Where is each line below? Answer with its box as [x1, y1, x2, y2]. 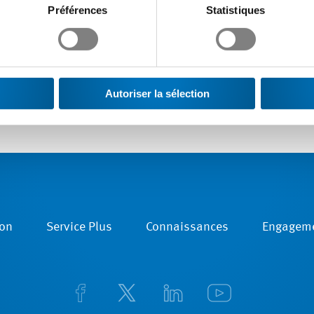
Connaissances [146, 221, 228, 233]
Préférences [48, 4, 108, 16]
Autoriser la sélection [104, 87, 210, 100]
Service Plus [46, 221, 112, 233]
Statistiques [205, 4, 266, 16]
